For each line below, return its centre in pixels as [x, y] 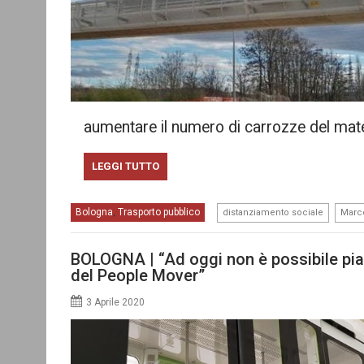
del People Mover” [138, 275]
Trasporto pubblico [159, 212]
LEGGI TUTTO [125, 166]
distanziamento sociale [273, 212]
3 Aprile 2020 [115, 302]
